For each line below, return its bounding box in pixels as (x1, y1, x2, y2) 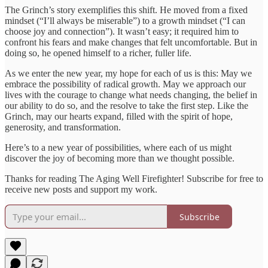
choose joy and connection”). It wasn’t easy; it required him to (5, 26, 239, 37)
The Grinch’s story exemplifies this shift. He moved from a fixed (5, 5, 248, 16)
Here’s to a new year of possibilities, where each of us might (5, 142, 232, 153)
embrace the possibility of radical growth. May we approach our (5, 79, 246, 90)
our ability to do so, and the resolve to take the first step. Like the (5, 100, 248, 111)
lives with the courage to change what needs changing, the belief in (5, 90, 257, 100)
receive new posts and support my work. (5, 184, 157, 195)
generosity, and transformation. (5, 122, 121, 133)
